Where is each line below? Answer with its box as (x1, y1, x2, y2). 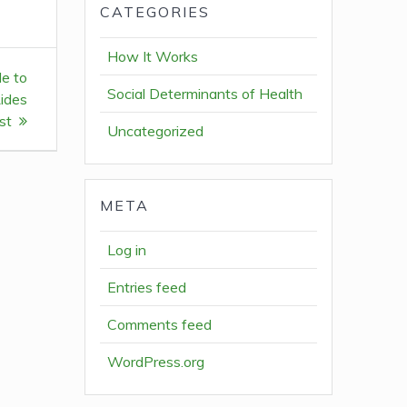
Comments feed (107, 315, 213, 334)
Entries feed (107, 278, 187, 297)
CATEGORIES (100, 3, 211, 22)
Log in (107, 241, 147, 260)
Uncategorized (107, 122, 204, 141)
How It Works (107, 47, 199, 66)
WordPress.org (107, 352, 205, 372)
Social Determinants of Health (107, 84, 303, 104)
